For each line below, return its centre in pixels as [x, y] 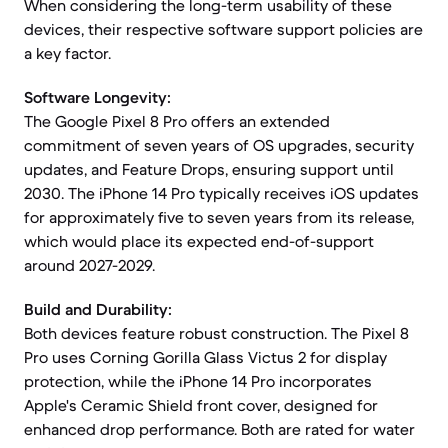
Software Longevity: [97, 97]
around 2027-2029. [89, 265]
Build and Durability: [98, 309]
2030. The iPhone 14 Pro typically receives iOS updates [221, 193]
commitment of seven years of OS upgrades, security [219, 145]
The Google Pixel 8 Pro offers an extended [177, 121]
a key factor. [67, 53]
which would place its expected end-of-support [199, 241]
